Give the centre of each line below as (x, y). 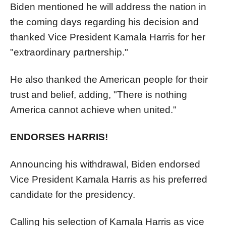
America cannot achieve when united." (93, 109)
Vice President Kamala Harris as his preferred (109, 179)
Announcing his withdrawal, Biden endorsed (105, 164)
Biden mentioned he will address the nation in (108, 7)
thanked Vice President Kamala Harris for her (108, 37)
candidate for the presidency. (73, 194)
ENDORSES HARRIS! (59, 137)
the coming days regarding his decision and (104, 22)
